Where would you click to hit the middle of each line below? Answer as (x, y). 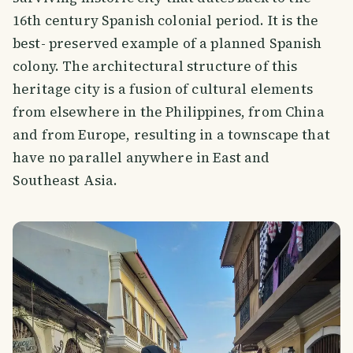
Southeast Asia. (65, 180)
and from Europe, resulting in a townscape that (171, 134)
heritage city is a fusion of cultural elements (163, 89)
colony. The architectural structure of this (155, 66)
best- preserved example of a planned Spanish (167, 43)
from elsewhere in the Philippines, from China (169, 111)
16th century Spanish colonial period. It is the (166, 20)
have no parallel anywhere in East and (141, 157)
